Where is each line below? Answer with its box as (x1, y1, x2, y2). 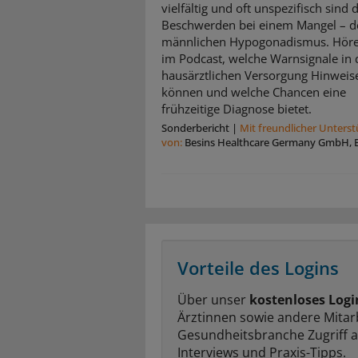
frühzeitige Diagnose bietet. (161, 100, 312, 117)
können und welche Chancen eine (161, 83, 346, 100)
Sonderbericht (161, 120, 229, 135)
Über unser (177, 290, 249, 308)
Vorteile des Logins (177, 255, 339, 280)
